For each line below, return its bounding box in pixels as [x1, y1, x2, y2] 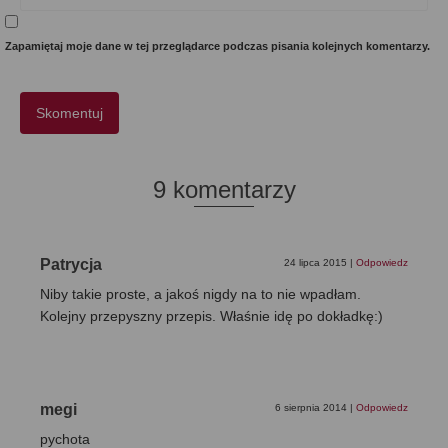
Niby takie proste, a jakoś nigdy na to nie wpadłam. [40, 286, 361, 303]
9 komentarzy [152, 176, 296, 204]
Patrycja [40, 256, 102, 274]
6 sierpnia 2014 [275, 402, 350, 414]
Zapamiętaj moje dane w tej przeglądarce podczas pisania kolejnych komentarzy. [5, 40, 430, 53]
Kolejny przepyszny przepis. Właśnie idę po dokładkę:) [40, 308, 383, 325]
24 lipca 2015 [284, 257, 350, 269]
